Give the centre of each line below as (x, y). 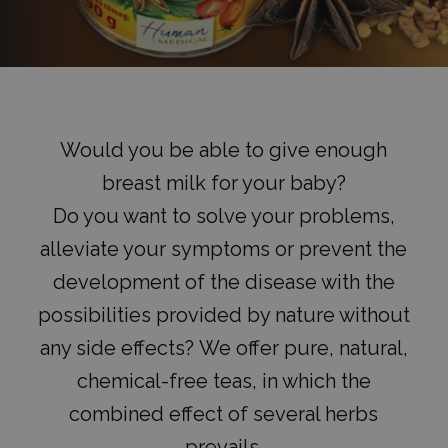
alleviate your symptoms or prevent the (224, 249)
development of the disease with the (223, 282)
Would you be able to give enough (224, 150)
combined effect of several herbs (224, 414)
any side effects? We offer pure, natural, (223, 348)
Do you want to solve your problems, (223, 216)
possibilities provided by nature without (223, 315)
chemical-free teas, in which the (223, 381)
